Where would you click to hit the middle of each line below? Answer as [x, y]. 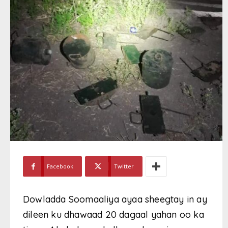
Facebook [60, 166]
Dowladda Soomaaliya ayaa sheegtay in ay [115, 199]
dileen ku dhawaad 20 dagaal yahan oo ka [113, 215]
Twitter [124, 166]
